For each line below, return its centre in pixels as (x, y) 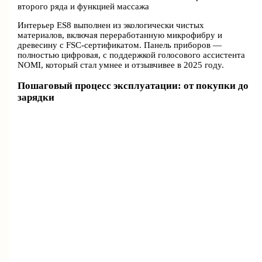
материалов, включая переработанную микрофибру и (120, 35)
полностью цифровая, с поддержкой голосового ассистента (132, 55)
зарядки (36, 97)
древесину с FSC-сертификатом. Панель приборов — (120, 45)
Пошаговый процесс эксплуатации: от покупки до (133, 85)
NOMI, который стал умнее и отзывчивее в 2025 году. (121, 65)
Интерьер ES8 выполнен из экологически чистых (111, 25)
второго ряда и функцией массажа (84, 7)
